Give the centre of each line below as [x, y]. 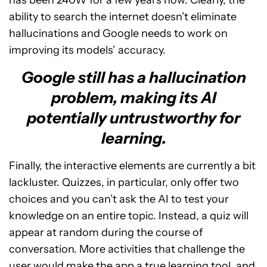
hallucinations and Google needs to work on [118, 33]
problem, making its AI [133, 97]
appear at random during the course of [106, 232]
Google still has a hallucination [133, 77]
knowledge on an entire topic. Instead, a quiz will [129, 215]
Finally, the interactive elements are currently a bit [132, 165]
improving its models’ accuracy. [87, 50]
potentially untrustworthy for [133, 118]
